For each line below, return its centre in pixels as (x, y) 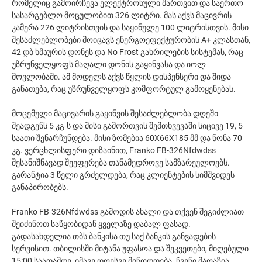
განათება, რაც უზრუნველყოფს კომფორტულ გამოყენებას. (124, 89)
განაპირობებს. (40, 187)
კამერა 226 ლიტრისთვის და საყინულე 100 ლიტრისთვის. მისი (130, 27)
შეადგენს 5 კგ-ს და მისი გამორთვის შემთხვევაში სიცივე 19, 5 (127, 126)
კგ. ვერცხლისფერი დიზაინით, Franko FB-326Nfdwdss (114, 150)
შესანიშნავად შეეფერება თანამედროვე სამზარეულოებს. (121, 163)
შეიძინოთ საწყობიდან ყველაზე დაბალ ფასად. (101, 224)
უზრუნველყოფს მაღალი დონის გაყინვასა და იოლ (109, 64)
